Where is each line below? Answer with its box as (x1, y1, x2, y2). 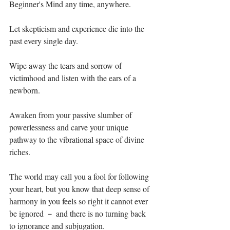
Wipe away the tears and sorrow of (9, 60, 124, 71)
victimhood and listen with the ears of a (9, 72, 138, 83)
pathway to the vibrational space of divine (9, 134, 146, 145)
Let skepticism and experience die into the (9, 23, 146, 34)
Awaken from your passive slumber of (9, 109, 134, 120)
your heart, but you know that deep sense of (9, 183, 151, 194)
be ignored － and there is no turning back (9, 208, 148, 219)
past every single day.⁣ (9, 35, 78, 46)
